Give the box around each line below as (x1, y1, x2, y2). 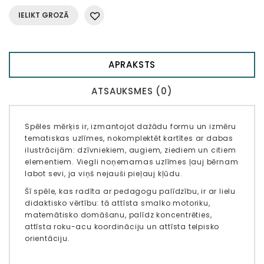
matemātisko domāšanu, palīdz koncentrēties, (25, 210, 212, 220)
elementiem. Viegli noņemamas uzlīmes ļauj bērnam (25, 157, 239, 167)
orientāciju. (25, 233, 70, 244)
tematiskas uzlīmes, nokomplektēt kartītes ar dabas (25, 133, 233, 144)
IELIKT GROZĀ (18, 10, 69, 21)
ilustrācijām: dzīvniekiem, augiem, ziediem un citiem (25, 145, 236, 156)
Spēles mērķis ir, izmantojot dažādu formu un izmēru (25, 121, 236, 132)
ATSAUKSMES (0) (91, 85, 173, 98)
